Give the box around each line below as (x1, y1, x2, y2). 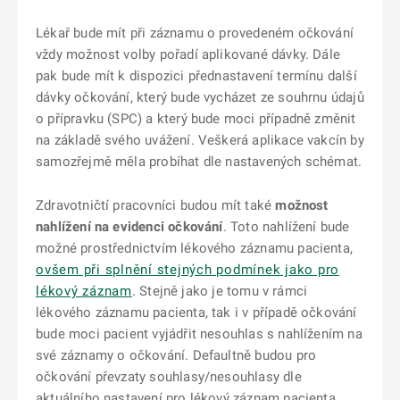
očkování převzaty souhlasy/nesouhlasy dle (36, 369, 302, 385)
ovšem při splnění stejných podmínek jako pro (36, 262, 339, 278)
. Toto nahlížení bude (222, 219, 350, 235)
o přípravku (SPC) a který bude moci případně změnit (36, 111, 356, 127)
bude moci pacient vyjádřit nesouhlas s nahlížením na (36, 326, 362, 342)
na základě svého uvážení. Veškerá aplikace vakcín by (36, 132, 364, 148)
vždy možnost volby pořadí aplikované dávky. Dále (36, 46, 340, 62)
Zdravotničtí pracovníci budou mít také (36, 197, 272, 213)
